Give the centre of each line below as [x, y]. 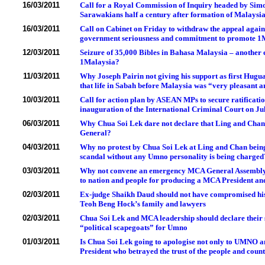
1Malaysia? [100, 62]
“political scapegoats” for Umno [134, 227]
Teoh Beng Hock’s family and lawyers [143, 204]
